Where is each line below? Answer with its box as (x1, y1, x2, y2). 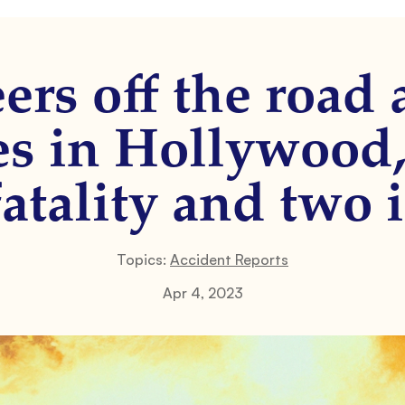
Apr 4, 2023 (162, 284, 243, 302)
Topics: (117, 250, 170, 268)
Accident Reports (170, 250, 288, 268)
